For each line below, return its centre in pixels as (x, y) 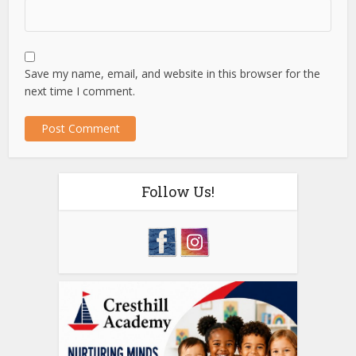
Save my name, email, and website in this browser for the (173, 73)
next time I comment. (80, 91)
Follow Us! (178, 191)
